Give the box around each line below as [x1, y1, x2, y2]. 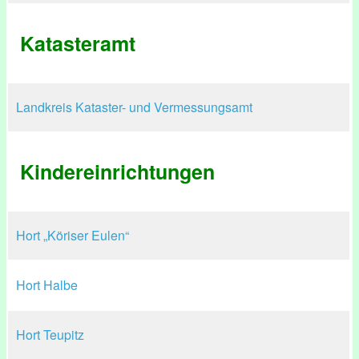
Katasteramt [20, 29, 135, 58]
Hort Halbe [16, 276, 78, 294]
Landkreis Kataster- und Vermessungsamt [16, 98, 252, 116]
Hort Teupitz [16, 325, 84, 344]
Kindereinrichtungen [20, 157, 215, 186]
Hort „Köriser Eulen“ [16, 226, 129, 244]
